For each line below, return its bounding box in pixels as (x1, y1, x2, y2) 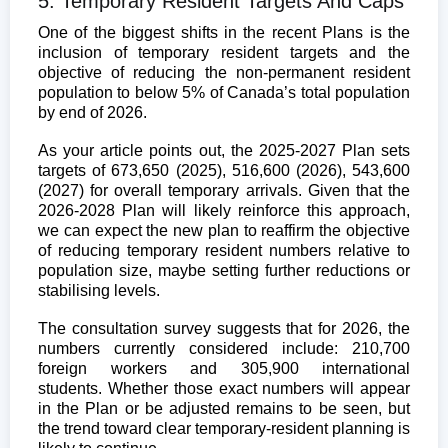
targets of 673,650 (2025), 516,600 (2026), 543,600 (38, 161, 410, 179)
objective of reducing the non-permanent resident (38, 63, 410, 81)
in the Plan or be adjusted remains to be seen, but (38, 399, 410, 417)
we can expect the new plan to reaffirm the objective (38, 221, 410, 239)
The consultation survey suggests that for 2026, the (38, 319, 410, 337)
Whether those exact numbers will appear (107, 379, 411, 397)
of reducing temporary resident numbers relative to (38, 241, 410, 259)
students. (38, 379, 108, 397)
